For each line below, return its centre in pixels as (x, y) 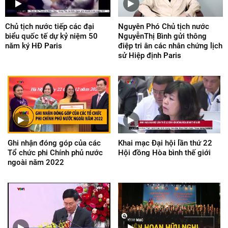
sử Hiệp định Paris (149, 55)
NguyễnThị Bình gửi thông (162, 36)
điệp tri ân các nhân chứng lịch (170, 46)
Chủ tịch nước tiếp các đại (50, 26)
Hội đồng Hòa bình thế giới (164, 153)
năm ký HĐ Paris (34, 46)
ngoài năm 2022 (36, 163)
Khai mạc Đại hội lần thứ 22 (165, 143)
